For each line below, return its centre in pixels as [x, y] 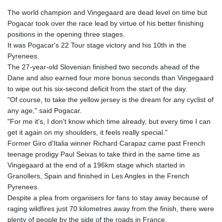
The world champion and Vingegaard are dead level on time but [107, 13]
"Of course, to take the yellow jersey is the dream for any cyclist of [111, 100]
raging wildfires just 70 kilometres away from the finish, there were [111, 209]
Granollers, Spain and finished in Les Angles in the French [98, 176]
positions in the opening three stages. [66, 34]
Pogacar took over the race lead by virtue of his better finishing [106, 24]
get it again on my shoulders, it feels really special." [87, 133]
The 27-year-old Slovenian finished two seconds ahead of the [104, 67]
